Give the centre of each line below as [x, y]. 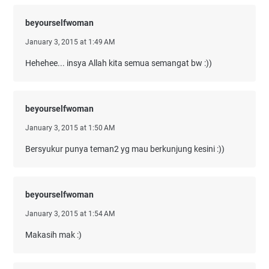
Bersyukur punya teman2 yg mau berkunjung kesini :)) [125, 149]
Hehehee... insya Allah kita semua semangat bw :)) [119, 63]
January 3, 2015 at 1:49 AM [70, 42]
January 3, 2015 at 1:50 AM [70, 128]
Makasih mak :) [53, 235]
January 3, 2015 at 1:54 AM [70, 214]
